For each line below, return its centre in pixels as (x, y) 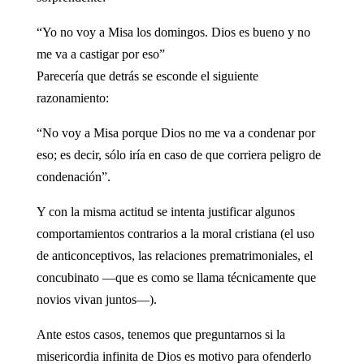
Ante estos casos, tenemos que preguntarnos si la (160, 334)
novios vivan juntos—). (96, 299)
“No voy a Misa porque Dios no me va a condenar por (175, 132)
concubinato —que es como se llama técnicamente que (176, 277)
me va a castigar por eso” (100, 54)
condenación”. (73, 176)
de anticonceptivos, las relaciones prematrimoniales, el (174, 255)
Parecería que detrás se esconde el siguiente (147, 76)
